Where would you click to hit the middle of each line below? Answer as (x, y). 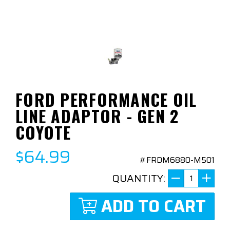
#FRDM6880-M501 (177, 160)
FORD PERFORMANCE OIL (106, 100)
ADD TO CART (154, 207)
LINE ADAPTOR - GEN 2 (97, 116)
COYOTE (43, 132)
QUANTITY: (139, 178)
